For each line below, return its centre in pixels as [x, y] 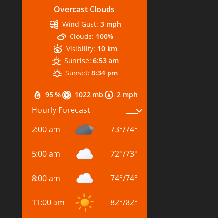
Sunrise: [78, 60]
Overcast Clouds [85, 9]
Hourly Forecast [61, 110]
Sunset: [78, 73]
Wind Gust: [80, 24]
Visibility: [81, 48]
